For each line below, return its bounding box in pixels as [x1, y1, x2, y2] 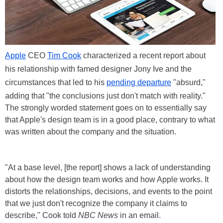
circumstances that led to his [5, 78, 107, 87]
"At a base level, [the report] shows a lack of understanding [5, 163, 211, 172]
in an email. [118, 211, 161, 220]
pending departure [107, 78, 171, 87]
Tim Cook [47, 51, 81, 60]
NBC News [78, 211, 118, 220]
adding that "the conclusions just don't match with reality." [5, 91, 206, 100]
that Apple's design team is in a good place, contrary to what [5, 115, 215, 124]
